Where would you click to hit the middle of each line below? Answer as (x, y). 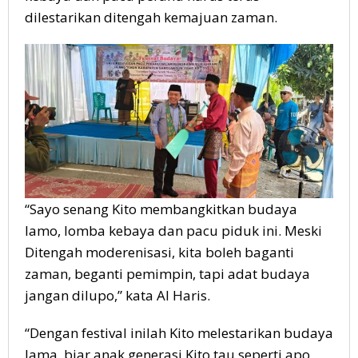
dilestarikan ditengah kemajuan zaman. (151, 18)
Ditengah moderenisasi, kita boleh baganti (159, 253)
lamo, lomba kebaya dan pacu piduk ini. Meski (173, 231)
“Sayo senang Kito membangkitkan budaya (161, 209)
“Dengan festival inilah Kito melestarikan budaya (179, 333)
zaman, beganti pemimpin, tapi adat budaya (167, 274)
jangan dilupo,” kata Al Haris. (117, 296)
